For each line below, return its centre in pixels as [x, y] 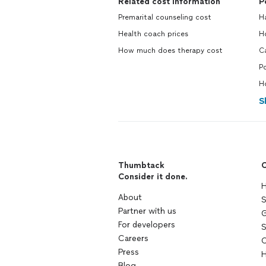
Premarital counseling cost [165, 17]
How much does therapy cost [170, 50]
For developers [147, 225]
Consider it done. [153, 177]
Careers [133, 238]
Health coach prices [153, 34]
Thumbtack [141, 165]
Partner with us [147, 211]
